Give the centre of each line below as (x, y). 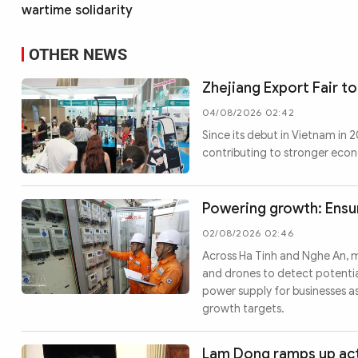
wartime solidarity (77, 11)
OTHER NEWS (78, 55)
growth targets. (243, 309)
